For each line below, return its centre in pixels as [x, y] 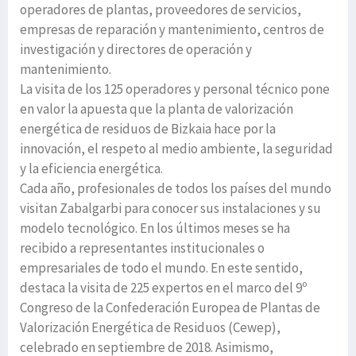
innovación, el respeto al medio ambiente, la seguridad [176, 149]
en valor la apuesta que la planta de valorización [157, 109]
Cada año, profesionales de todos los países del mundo [176, 189]
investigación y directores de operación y [136, 50]
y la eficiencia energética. [91, 169]
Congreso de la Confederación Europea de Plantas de [170, 308]
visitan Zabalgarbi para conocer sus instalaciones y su [170, 209]
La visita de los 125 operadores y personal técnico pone [175, 89]
